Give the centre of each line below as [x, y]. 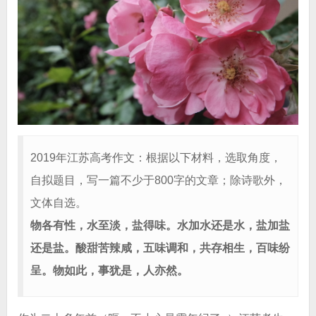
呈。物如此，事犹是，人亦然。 [109, 271]
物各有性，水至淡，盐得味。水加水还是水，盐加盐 [160, 226]
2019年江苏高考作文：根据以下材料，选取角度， [156, 158]
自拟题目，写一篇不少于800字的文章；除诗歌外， [158, 181]
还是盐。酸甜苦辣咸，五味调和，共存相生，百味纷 [160, 248]
